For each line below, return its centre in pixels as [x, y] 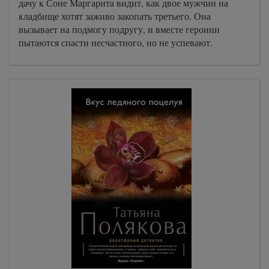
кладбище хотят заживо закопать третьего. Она [115, 16]
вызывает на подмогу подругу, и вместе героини [119, 29]
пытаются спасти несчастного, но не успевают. [116, 42]
